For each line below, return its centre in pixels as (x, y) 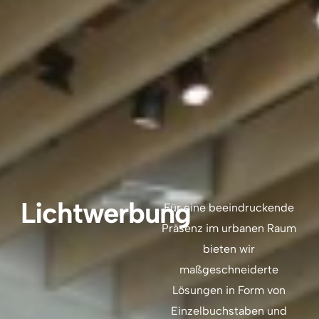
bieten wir (229, 249)
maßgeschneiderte (229, 270)
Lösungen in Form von (229, 291)
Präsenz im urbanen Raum (229, 229)
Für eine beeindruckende (229, 208)
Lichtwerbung (106, 213)
